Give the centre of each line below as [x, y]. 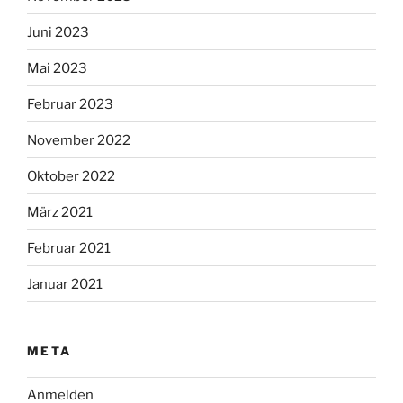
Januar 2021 [65, 284]
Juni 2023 [58, 32]
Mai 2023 [57, 68]
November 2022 [79, 140]
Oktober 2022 [71, 176]
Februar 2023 [70, 104]
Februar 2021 [69, 248]
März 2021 [60, 212]
